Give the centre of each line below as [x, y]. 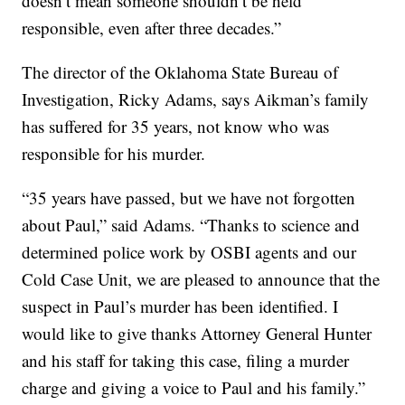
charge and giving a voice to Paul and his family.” [194, 388]
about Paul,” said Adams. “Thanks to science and [191, 225]
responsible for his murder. [114, 154]
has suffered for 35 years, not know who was [176, 127]
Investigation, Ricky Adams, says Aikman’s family [196, 99]
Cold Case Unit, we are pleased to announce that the [201, 279]
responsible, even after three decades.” [152, 28]
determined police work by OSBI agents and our [189, 252]
